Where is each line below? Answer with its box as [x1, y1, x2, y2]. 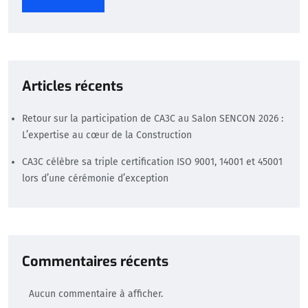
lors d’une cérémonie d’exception [22, 173, 168, 185]
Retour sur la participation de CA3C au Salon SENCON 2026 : [22, 113, 283, 125]
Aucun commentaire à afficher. [29, 288, 163, 300]
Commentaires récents [22, 252, 168, 272]
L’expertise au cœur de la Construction [22, 129, 192, 142]
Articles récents [22, 77, 123, 96]
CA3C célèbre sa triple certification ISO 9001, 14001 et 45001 [22, 156, 283, 168]
